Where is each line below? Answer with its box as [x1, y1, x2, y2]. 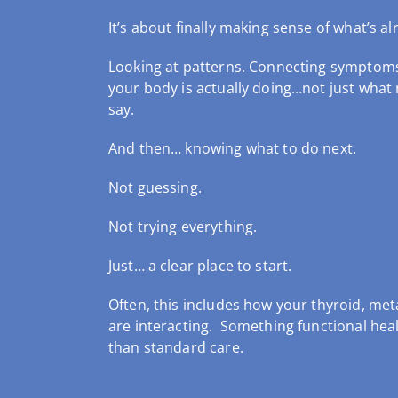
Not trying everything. [107, 216, 258, 236]
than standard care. [107, 337, 243, 357]
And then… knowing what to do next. [107, 138, 357, 158]
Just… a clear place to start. [107, 255, 292, 275]
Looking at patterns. [107, 56, 250, 76]
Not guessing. [107, 177, 202, 197]
